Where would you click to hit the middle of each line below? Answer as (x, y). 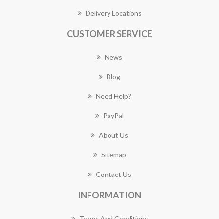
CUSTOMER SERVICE (109, 34)
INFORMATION (109, 195)
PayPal (113, 116)
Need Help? (113, 96)
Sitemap (113, 155)
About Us (113, 135)
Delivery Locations (113, 13)
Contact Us (113, 174)
